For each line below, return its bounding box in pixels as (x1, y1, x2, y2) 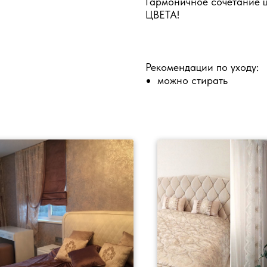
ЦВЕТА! (145, 8, 179, 21)
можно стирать (157, 73, 228, 86)
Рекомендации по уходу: (145, 60, 259, 73)
